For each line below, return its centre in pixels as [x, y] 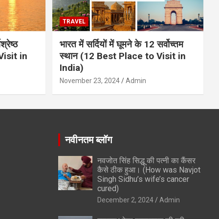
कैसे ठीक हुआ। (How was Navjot [149, 170]
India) [71, 67]
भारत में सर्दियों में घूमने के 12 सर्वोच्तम [121, 44]
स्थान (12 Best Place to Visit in [122, 56]
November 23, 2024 [89, 80]
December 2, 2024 [125, 200]
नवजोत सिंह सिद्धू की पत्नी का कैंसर [146, 160]
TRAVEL [74, 21]
